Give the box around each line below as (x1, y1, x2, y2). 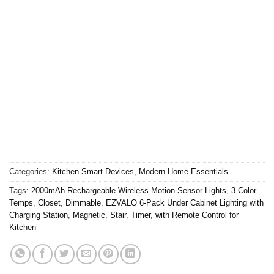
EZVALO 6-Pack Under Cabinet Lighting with (106, 198, 264, 207)
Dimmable (65, 198, 101, 207)
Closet (38, 198, 61, 207)
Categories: (9, 166, 52, 176)
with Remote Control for (155, 210, 239, 220)
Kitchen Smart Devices (52, 166, 134, 176)
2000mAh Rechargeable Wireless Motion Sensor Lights (31, 185, 226, 195)
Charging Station (9, 210, 68, 220)
